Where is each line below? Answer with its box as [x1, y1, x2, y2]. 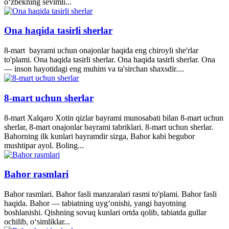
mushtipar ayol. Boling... [4, 141, 84, 150]
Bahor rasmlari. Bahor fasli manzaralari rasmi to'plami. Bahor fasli [4, 190, 217, 199]
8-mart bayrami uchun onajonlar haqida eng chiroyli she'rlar [4, 46, 198, 55]
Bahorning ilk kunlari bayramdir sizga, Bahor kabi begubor [4, 131, 195, 141]
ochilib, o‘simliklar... [4, 217, 70, 226]
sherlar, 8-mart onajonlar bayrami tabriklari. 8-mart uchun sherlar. [4, 122, 213, 131]
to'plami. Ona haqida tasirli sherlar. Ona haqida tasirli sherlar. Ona [4, 55, 215, 64]
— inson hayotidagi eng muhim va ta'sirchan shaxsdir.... [4, 64, 184, 74]
